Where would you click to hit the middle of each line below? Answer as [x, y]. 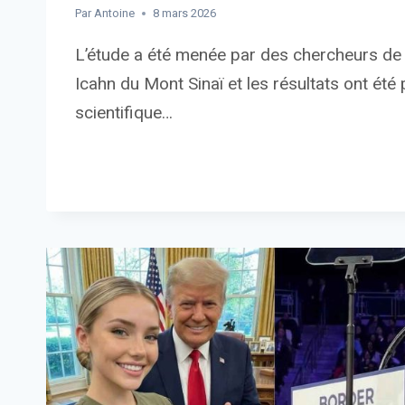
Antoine [115, 14]
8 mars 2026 [185, 14]
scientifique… [124, 113]
